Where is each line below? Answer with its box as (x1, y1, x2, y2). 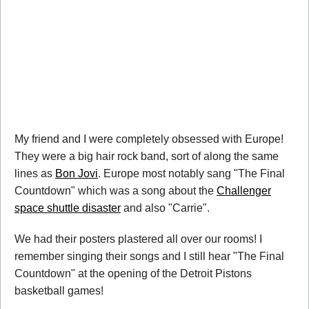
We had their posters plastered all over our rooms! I (14, 233, 262, 246)
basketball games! (14, 285, 103, 297)
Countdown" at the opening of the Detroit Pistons (14, 268, 252, 280)
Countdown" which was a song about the (14, 185, 217, 197)
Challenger (217, 185, 271, 197)
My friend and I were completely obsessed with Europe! (14, 133, 283, 146)
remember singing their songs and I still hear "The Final (14, 250, 284, 263)
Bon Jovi (55, 168, 98, 180)
